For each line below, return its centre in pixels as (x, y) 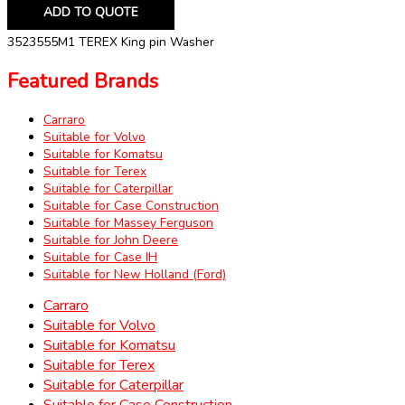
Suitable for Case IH (100, 257)
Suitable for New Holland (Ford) (135, 274)
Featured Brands (83, 81)
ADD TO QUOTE (91, 13)
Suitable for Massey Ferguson (128, 222)
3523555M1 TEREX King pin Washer (111, 42)
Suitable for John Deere (111, 240)
